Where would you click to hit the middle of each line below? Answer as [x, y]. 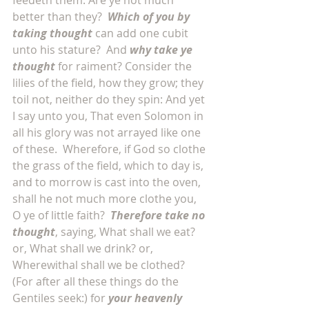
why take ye [162, 50]
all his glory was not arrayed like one [108, 132]
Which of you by [150, 17]
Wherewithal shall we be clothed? [101, 265]
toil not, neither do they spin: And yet [110, 99]
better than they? [60, 17]
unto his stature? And [71, 50]
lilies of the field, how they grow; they [109, 83]
